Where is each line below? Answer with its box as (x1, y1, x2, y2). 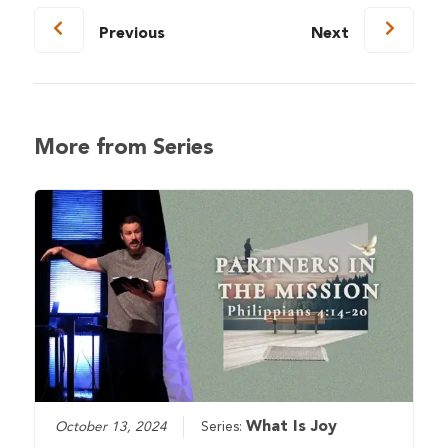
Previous (98, 26, 165, 43)
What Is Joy (246, 418, 338, 435)
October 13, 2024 (55, 420, 168, 434)
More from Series (33, 138, 214, 160)
